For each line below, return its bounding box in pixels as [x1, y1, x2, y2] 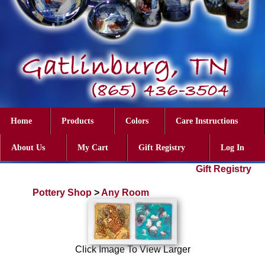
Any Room [101, 188, 149, 198]
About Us [11, 143, 45, 152]
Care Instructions [175, 117, 238, 125]
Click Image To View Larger [75, 244, 190, 254]
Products [62, 117, 94, 125]
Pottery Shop [33, 188, 92, 198]
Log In [220, 143, 244, 152]
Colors [125, 117, 148, 125]
